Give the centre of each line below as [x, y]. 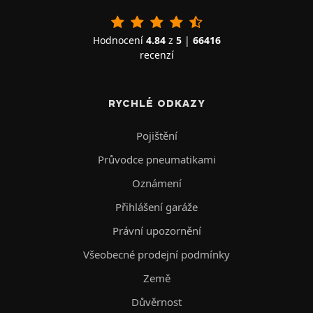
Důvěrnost [156, 301]
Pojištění [156, 135]
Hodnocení [119, 40]
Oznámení [156, 183]
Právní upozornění [156, 230]
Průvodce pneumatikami [156, 159]
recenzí [156, 54]
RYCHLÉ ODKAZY [156, 103]
